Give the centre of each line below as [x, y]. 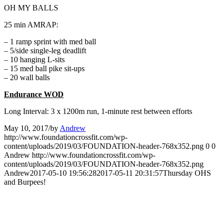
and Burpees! [25, 182]
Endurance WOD [34, 95]
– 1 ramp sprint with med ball [50, 42]
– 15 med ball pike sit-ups [44, 69]
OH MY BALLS [31, 8]
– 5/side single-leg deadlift [45, 51]
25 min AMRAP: [31, 25]
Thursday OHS [187, 173]
